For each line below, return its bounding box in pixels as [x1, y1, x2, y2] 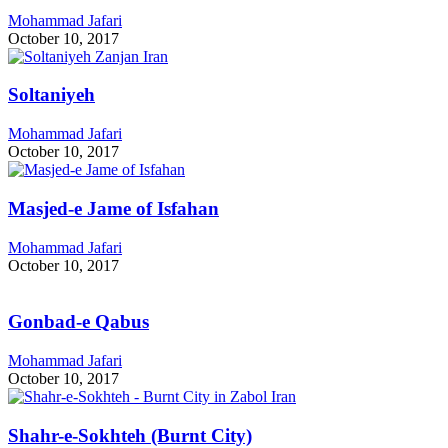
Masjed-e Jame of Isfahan [8, 197, 219, 219]
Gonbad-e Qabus [8, 311, 149, 333]
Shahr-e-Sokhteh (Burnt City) [8, 424, 252, 446]
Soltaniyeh [8, 84, 95, 106]
